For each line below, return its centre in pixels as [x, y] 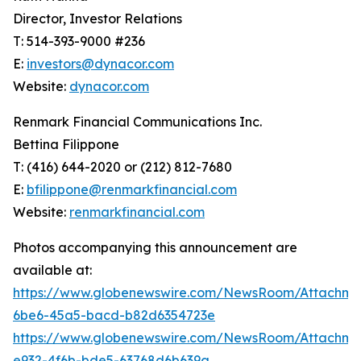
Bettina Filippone [66, 144]
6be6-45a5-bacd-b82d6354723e [114, 315]
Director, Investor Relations [98, 18]
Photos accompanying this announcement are [155, 247]
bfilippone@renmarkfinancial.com [132, 189]
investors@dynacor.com [100, 63]
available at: [52, 270]
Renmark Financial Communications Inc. [137, 121]
